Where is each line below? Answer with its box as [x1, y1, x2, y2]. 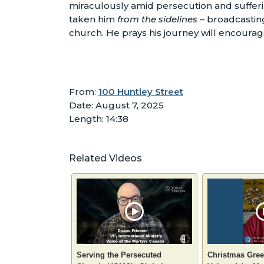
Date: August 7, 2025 [69, 100, 164, 111]
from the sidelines [117, 14, 197, 25]
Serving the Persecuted [77, 250, 161, 259]
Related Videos [69, 152, 142, 164]
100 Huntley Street [98, 86, 183, 98]
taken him [69, 14, 117, 25]
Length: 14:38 [69, 113, 128, 125]
